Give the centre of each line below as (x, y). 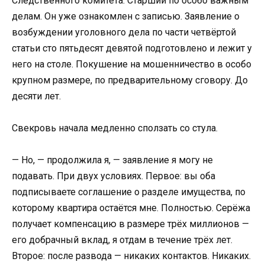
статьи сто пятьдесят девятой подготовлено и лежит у (132, 48)
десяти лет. (36, 96)
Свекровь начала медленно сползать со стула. (115, 128)
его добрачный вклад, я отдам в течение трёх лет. (122, 240)
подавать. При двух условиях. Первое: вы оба (114, 176)
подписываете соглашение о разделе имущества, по (129, 192)
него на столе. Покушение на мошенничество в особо (132, 64)
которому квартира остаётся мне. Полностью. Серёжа (131, 208)
